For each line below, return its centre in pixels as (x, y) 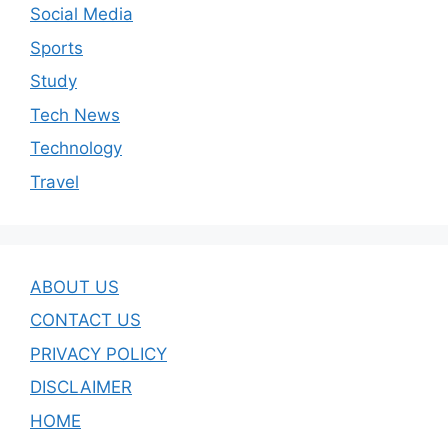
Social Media (81, 14)
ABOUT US (74, 286)
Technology (76, 148)
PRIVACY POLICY (98, 353)
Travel (54, 181)
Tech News (75, 114)
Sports (56, 47)
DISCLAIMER (81, 387)
